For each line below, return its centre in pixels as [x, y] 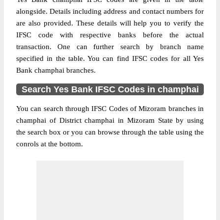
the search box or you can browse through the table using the [110, 132]
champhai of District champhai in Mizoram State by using [110, 120]
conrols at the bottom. [50, 144]
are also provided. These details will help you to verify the [110, 23]
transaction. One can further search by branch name [110, 47]
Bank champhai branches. [56, 70]
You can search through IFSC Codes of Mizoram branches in [110, 109]
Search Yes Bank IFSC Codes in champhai [110, 89]
